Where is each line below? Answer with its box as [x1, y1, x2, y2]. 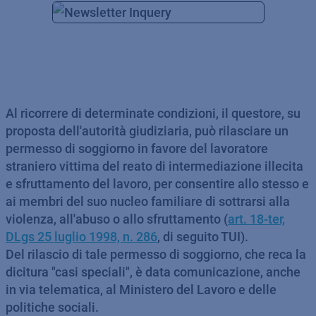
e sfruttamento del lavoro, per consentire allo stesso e [6, 176, 309, 191]
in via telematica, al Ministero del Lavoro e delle [6, 282, 276, 297]
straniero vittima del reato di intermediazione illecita [6, 159, 303, 174]
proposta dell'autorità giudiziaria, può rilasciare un [6, 123, 288, 138]
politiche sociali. [6, 300, 99, 315]
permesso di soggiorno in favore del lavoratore [6, 141, 268, 156]
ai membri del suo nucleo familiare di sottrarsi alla [6, 194, 290, 209]
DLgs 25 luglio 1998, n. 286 [6, 229, 157, 244]
